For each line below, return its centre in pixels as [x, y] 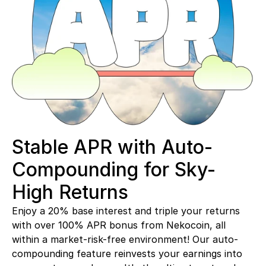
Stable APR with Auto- [112, 147]
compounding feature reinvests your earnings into [127, 254]
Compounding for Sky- [114, 170]
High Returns [70, 192]
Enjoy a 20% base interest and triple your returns [126, 211]
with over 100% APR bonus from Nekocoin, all [119, 225]
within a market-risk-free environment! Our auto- [125, 239]
